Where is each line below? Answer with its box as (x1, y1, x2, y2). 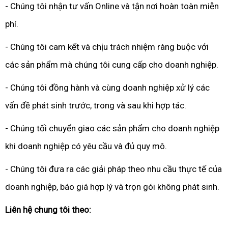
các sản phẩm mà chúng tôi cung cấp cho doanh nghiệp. (5, 60, 218, 70)
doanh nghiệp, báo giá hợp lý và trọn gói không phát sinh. (5, 182, 219, 192)
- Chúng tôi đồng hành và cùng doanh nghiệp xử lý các (5, 82, 210, 93)
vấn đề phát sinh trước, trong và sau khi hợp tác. (5, 100, 186, 110)
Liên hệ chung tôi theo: (5, 205, 91, 215)
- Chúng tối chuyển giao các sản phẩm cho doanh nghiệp (5, 123, 219, 133)
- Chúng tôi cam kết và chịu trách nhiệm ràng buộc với (5, 42, 209, 52)
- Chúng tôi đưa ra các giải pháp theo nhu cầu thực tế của (5, 164, 222, 174)
